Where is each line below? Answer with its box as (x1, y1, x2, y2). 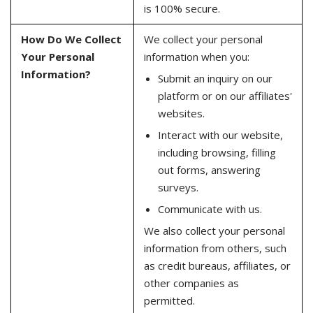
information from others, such (143, 240, 286, 255)
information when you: (143, 50, 249, 64)
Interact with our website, (157, 127, 283, 142)
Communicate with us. (157, 201, 262, 216)
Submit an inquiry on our (157, 71, 272, 85)
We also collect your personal (143, 223, 285, 238)
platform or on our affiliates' (157, 88, 292, 103)
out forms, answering (157, 162, 261, 177)
